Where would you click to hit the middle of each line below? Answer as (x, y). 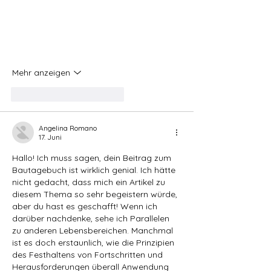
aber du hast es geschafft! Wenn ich (86, 207)
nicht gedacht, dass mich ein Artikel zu (90, 182)
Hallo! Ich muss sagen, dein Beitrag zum (93, 158)
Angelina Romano (68, 128)
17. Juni (50, 137)
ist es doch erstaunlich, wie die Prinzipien (94, 243)
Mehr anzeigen (41, 72)
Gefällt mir (46, 94)
